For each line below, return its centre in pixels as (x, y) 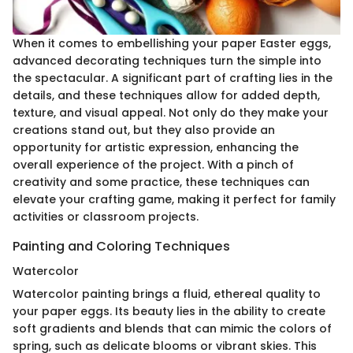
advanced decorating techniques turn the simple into (167, 60)
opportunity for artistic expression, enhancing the (156, 147)
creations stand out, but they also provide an (144, 130)
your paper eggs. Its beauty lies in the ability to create (169, 311)
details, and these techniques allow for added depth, (166, 95)
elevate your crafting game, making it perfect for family (174, 199)
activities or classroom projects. (106, 216)
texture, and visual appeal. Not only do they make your (171, 112)
